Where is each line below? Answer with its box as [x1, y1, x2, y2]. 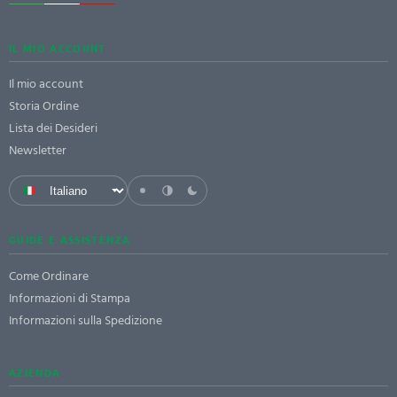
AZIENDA [9, 364, 61, 379]
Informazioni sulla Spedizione [9, 309, 162, 331]
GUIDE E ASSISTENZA [9, 232, 131, 247]
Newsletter [9, 140, 66, 161]
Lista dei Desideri [9, 118, 97, 139]
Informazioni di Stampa [9, 287, 130, 308]
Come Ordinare [9, 265, 89, 286]
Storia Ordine [9, 96, 79, 117]
